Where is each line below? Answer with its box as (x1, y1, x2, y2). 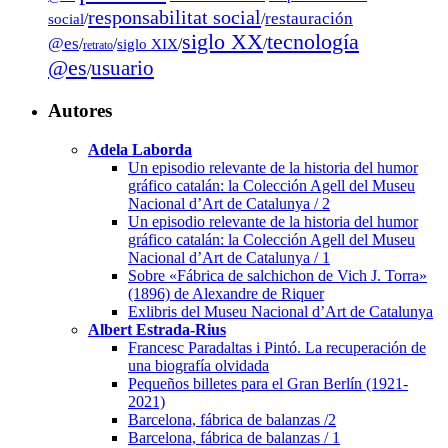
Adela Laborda (88, 140, 192, 158)
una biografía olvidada (128, 356, 269, 374)
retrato (83, 38, 113, 53)
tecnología (267, 29, 359, 55)
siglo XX (182, 30, 263, 55)
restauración (265, 9, 353, 29)
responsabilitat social (88, 6, 261, 29)
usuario (91, 56, 154, 81)
